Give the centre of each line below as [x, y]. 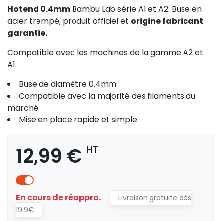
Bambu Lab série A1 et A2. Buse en [136, 9]
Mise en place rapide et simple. [79, 119]
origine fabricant [167, 21]
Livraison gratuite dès [155, 198]
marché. [24, 108]
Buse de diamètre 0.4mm [68, 84]
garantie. [27, 33]
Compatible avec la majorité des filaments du [107, 96]
